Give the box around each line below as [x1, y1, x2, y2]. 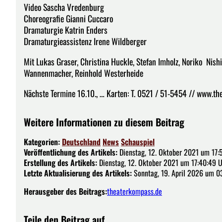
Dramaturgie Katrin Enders [24, 23, 108, 37]
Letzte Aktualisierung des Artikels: [24, 166, 132, 179]
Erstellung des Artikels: [24, 156, 97, 168]
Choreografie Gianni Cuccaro [24, 12, 113, 25]
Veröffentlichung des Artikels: [24, 146, 117, 158]
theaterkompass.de [107, 185, 162, 197]
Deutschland [62, 135, 101, 148]
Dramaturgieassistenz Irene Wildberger [24, 35, 147, 48]
